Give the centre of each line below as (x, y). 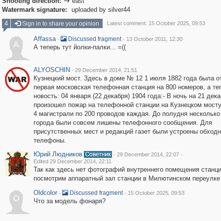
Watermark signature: (34, 10)
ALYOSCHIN (52, 70)
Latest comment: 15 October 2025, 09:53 (156, 23)
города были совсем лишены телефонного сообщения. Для (123, 123)
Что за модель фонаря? (69, 201)
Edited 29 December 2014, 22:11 (72, 161)
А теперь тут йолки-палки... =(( (79, 47)
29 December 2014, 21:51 (106, 70)
